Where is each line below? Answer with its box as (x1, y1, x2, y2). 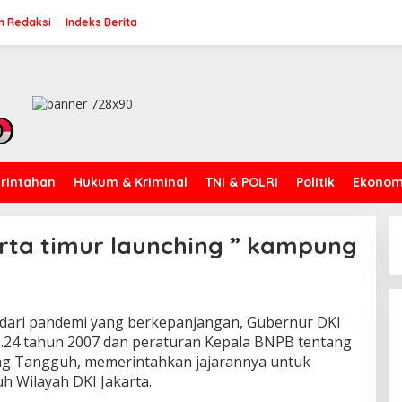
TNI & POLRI (205, 174, 278, 190)
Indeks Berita (66, 15, 137, 29)
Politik (296, 174, 335, 190)
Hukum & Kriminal (74, 174, 188, 190)
